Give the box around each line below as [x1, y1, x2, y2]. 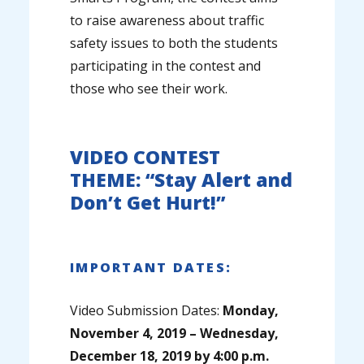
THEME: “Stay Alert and [70, 167, 293, 193]
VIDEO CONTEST [70, 144, 221, 171]
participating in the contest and [70, 57, 262, 76]
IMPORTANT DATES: [70, 258, 232, 277]
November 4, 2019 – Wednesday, [70, 324, 279, 343]
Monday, [223, 301, 279, 320]
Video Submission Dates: [70, 301, 223, 320]
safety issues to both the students [70, 34, 279, 53]
